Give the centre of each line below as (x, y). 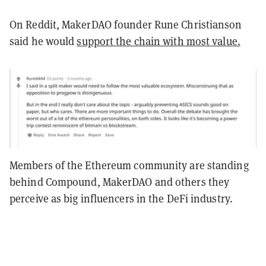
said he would (42, 41)
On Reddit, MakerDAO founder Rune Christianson (126, 24)
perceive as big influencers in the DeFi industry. (123, 198)
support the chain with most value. (159, 41)
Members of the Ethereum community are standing (129, 165)
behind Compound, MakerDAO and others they (120, 182)
